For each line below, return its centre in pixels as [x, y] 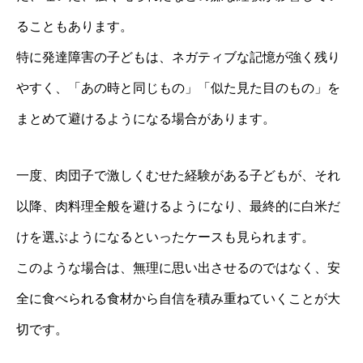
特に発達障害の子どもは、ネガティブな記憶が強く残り [178, 58]
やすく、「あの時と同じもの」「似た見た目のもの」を [178, 88]
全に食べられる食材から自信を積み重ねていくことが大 [178, 299]
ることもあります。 [75, 27]
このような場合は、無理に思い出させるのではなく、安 [178, 268]
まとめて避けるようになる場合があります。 [146, 119]
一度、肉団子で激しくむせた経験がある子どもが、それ [178, 176]
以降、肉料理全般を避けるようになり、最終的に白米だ [178, 207]
